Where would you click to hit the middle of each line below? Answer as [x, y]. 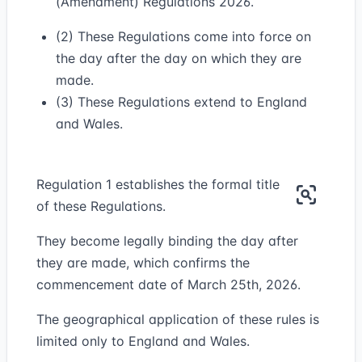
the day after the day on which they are [179, 58]
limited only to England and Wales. [143, 341]
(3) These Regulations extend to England [181, 102]
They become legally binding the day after [167, 241]
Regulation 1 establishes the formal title [158, 184]
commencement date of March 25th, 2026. [168, 284]
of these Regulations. [101, 206]
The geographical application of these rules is [178, 319]
